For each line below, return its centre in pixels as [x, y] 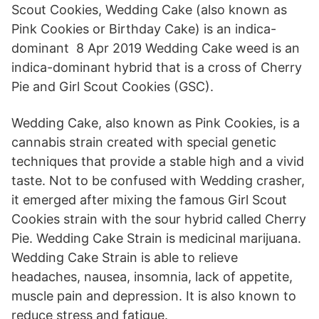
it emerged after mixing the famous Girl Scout [149, 200]
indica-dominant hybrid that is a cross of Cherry [157, 67]
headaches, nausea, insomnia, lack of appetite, [152, 277]
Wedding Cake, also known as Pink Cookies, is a [156, 123]
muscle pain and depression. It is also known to [154, 296]
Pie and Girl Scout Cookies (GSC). [113, 87]
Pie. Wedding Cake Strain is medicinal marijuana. [156, 238]
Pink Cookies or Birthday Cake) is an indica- [144, 29]
